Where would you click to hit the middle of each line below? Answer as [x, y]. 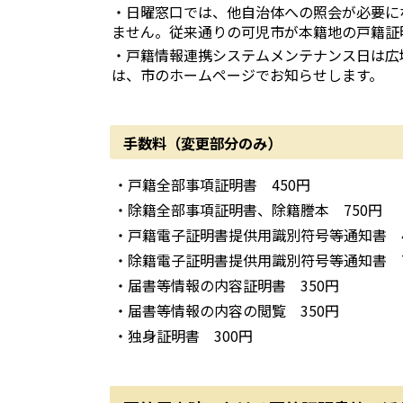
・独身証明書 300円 [183, 336]
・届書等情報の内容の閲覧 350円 [226, 310]
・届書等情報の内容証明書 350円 [226, 285]
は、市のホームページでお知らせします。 [247, 75]
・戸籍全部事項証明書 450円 [212, 184]
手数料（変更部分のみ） [202, 143]
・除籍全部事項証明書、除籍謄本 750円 [248, 210]
